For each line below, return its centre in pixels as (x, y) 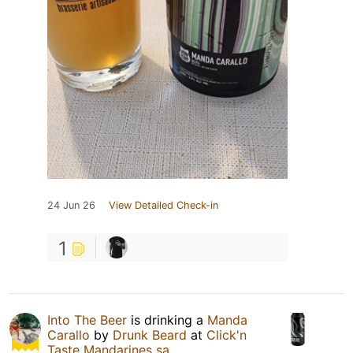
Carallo (69, 335)
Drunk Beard (150, 335)
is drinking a (167, 320)
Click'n (227, 335)
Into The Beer (87, 320)
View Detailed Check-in (163, 206)
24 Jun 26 (71, 206)
